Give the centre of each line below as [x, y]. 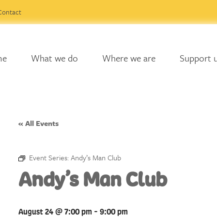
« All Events [39, 123]
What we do [54, 58]
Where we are [129, 58]
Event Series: [50, 157]
